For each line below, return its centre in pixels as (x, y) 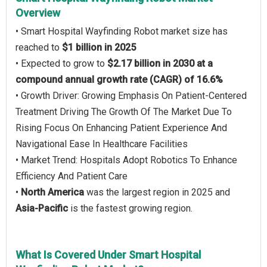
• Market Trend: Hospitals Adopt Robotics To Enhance (126, 160)
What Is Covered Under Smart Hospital (108, 255)
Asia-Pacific (42, 208)
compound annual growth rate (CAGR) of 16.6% (119, 80)
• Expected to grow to (61, 63)
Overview (38, 13)
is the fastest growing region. (130, 208)
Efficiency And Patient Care (72, 176)
